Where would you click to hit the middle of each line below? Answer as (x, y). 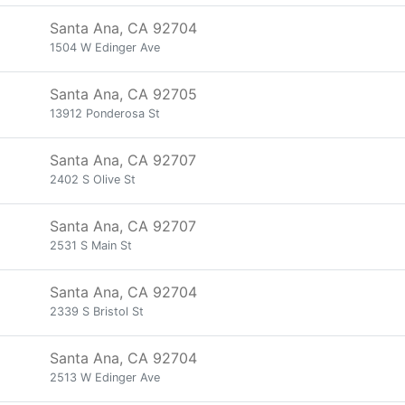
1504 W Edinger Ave (105, 47)
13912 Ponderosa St (105, 113)
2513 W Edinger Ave (105, 377)
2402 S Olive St (93, 179)
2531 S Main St (91, 245)
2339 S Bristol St (97, 311)
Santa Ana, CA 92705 (123, 94)
